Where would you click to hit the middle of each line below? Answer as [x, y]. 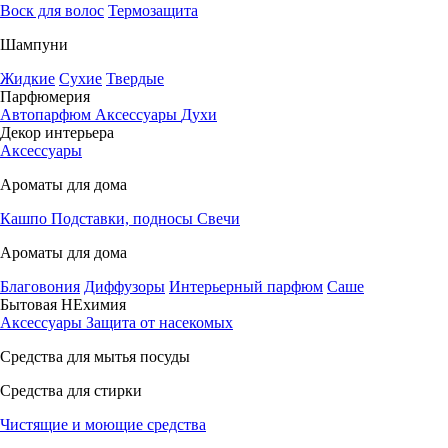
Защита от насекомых [159, 322]
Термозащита [153, 10]
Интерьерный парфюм [246, 286]
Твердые [135, 78]
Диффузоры [124, 286]
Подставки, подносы [124, 218]
